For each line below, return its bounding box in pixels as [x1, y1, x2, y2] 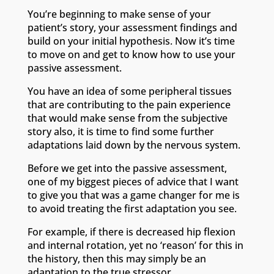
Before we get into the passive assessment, [27, 161, 227, 176]
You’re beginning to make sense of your [27, 7, 211, 21]
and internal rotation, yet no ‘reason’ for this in [27, 239, 243, 253]
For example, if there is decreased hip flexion [27, 225, 235, 239]
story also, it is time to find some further [27, 125, 214, 139]
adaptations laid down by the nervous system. [27, 138, 240, 152]
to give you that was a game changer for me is [27, 188, 240, 202]
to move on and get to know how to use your [27, 48, 235, 62]
